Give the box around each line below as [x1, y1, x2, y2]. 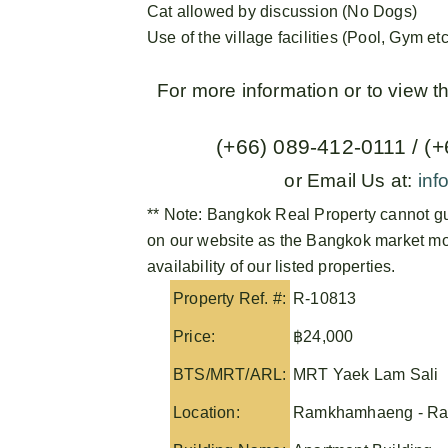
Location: [173, 403, 240, 421]
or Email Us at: [284, 169, 413, 191]
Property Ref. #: [173, 289, 287, 307]
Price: [173, 327, 216, 345]
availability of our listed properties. [147, 257, 396, 275]
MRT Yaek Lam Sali [293, 365, 439, 383]
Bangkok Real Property [206, 205, 377, 223]
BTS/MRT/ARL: [173, 365, 287, 383]
